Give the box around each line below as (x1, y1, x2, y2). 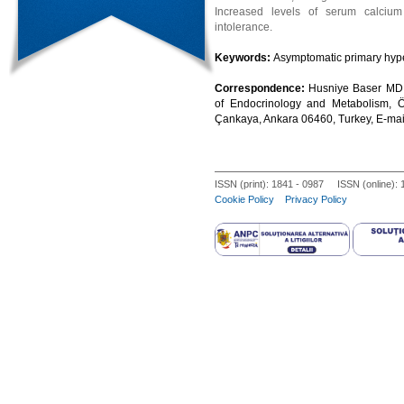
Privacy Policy (285, 194, 347, 205)
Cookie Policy (215, 194, 274, 205)
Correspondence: (215, 82, 309, 95)
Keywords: (215, 51, 273, 64)
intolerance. (215, 21, 272, 33)
